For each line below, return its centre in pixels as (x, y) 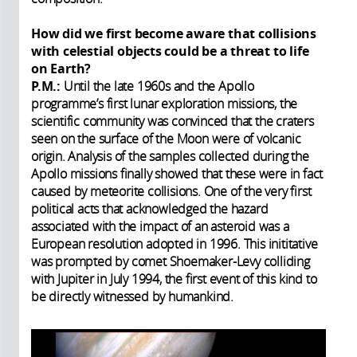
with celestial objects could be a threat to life (170, 51)
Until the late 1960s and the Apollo (159, 86)
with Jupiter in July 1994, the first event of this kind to (174, 279)
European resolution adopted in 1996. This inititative (175, 243)
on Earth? (63, 68)
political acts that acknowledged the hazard (150, 208)
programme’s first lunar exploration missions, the (165, 103)
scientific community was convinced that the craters (173, 121)
